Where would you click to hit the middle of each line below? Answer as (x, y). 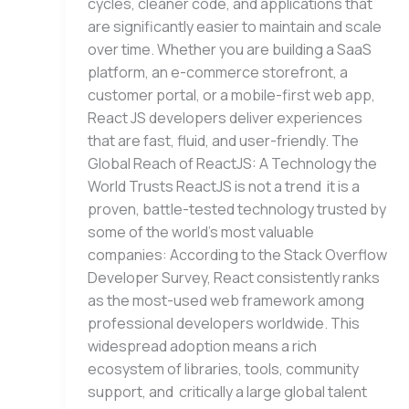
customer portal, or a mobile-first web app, (231, 95)
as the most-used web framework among (226, 301)
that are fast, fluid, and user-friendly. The (223, 141)
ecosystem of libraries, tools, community (223, 369)
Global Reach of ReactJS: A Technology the (232, 164)
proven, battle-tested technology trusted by (237, 210)
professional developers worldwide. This (224, 324)
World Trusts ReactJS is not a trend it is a (224, 187)
